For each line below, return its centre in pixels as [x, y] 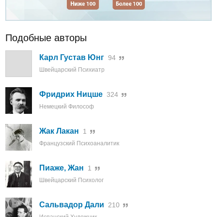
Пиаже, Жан [62, 168]
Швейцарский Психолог [71, 180]
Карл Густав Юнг [72, 58]
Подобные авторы [46, 38]
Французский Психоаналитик [79, 144]
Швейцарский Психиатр [72, 70]
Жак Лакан [59, 131]
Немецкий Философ [67, 107]
